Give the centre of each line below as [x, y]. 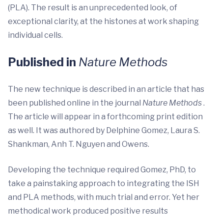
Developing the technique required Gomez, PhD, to [102, 170]
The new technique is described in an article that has [106, 89]
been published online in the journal [75, 103]
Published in [43, 62]
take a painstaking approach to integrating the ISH [104, 183]
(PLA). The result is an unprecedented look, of [93, 8]
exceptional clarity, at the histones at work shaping [103, 21]
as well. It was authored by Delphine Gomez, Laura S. [104, 130]
